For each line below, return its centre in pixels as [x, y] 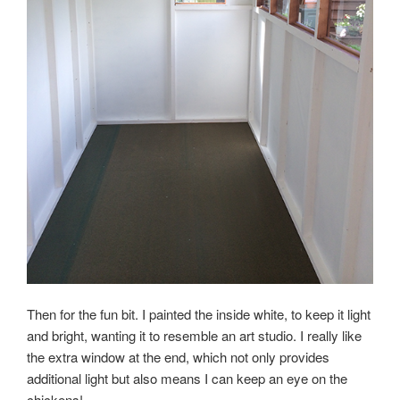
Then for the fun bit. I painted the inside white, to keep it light [199, 314]
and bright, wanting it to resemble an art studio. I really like [194, 336]
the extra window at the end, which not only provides [178, 357]
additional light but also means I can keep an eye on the [187, 379]
